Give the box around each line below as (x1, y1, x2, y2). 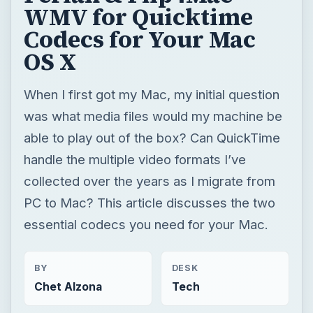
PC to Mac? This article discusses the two (23, 194, 275, 210)
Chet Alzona (34, 279, 102, 293)
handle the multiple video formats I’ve (23, 151, 246, 167)
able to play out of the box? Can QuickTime (23, 129, 280, 145)
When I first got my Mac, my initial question (23, 86, 279, 102)
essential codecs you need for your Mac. (23, 216, 268, 232)
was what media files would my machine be (23, 108, 282, 124)
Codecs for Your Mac (23, 22, 256, 55)
